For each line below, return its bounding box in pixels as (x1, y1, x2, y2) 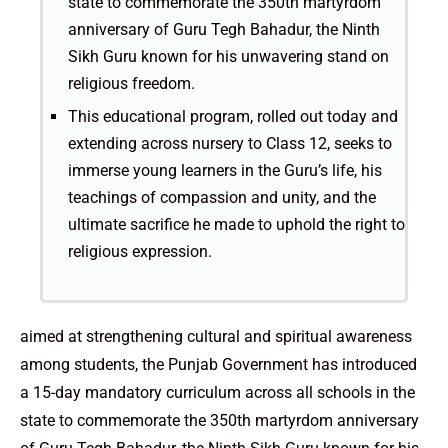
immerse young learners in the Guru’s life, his (68, 161, 382, 181)
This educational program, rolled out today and (68, 107, 398, 127)
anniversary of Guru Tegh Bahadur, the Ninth (68, 20, 380, 40)
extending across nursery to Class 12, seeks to (68, 134, 392, 154)
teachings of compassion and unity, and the (68, 188, 376, 208)
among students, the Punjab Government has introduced (20, 355, 417, 375)
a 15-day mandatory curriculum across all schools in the (20, 383, 415, 403)
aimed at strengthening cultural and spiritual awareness (20, 327, 412, 347)
